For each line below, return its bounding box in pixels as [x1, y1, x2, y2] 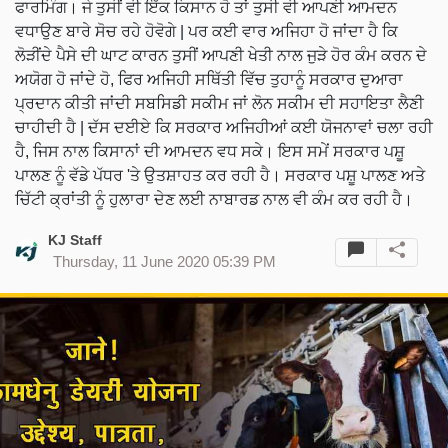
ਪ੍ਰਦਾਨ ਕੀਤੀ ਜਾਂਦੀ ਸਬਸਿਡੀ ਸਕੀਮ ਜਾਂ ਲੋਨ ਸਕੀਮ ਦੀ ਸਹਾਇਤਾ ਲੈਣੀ [15, 95, 424, 113]
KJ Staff [48, 232, 102, 249]
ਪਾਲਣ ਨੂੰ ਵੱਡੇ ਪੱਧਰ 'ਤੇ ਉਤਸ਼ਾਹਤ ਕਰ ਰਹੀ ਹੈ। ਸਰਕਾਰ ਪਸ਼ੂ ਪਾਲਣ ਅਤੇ [15, 167, 425, 185]
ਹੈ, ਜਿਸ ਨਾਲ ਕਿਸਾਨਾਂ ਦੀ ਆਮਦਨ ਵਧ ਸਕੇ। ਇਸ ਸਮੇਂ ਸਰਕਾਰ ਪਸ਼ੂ [15, 143, 405, 161]
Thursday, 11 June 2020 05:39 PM [53, 254, 276, 271]
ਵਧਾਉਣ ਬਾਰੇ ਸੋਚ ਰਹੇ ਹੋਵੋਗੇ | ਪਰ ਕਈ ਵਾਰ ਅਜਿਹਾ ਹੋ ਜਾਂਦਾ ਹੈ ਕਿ [15, 23, 398, 41]
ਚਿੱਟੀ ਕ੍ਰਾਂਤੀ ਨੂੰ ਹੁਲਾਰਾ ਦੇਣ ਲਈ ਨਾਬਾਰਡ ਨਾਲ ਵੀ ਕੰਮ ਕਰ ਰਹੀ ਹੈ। [15, 191, 413, 209]
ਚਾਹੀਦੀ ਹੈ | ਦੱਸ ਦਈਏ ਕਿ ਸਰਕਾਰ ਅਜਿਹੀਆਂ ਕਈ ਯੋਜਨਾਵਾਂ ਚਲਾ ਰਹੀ [15, 119, 433, 137]
